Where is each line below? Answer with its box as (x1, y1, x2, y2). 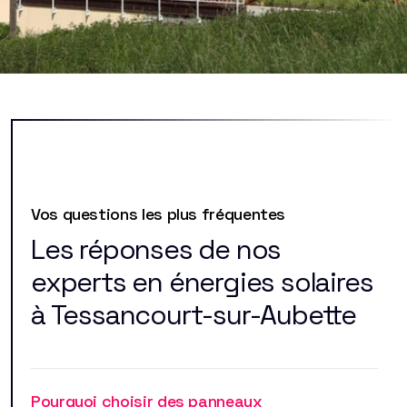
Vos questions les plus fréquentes (31, 203, 286, 224)
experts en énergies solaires (31, 263, 373, 300)
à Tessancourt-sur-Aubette (31, 296, 356, 333)
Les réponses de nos (31, 231, 282, 267)
